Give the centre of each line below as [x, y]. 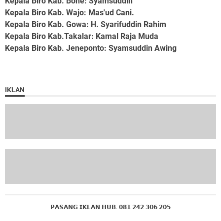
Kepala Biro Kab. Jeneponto [55, 48]
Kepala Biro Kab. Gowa [46, 24]
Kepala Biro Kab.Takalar [48, 36]
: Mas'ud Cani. [109, 12]
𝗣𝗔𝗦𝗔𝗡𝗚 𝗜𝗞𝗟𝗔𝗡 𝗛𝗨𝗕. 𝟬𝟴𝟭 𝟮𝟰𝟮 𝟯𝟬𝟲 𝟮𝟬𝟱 [110, 207]
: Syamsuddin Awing [140, 48]
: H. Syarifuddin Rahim [126, 24]
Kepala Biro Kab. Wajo [44, 12]
